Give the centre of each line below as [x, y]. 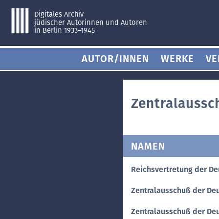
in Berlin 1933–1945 [65, 31]
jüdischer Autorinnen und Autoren [90, 22]
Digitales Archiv [59, 14]
